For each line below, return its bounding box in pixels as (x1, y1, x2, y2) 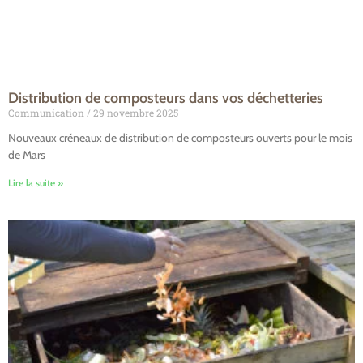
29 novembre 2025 (91, 105, 178, 119)
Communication (8, 105, 87, 119)
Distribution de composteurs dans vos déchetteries (8, 88, 323, 107)
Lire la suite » (8, 176, 63, 189)
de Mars (8, 147, 45, 162)
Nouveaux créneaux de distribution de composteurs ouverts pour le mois (8, 130, 352, 145)
